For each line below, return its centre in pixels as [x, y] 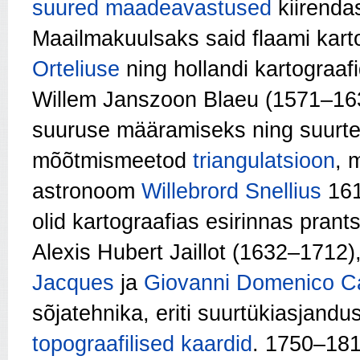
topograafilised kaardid [142, 344]
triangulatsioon [264, 161]
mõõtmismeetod [112, 161]
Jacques [73, 283]
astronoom [87, 191]
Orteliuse [76, 69]
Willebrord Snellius [231, 191]
